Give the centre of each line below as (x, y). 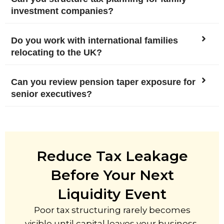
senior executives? (51, 94)
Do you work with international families (94, 40)
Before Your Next (112, 175)
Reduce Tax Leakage (112, 156)
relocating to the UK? (56, 52)
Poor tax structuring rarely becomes (112, 210)
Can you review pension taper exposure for (103, 82)
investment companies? (62, 11)
